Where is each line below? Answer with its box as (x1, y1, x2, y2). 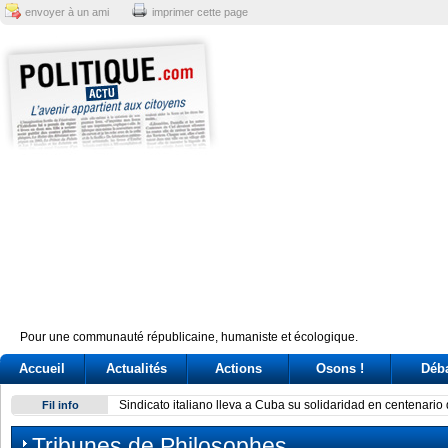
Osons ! (316, 361, 364, 376)
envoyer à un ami (25, 6, 109, 18)
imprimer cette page (152, 6, 248, 18)
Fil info (41, 399, 79, 411)
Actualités (105, 361, 167, 376)
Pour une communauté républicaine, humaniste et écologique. (20, 330, 358, 344)
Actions (214, 361, 262, 376)
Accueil (19, 361, 65, 376)
